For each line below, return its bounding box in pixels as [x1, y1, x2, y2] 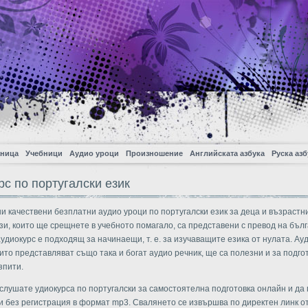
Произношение [126, 149, 183, 157]
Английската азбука [190, 149, 265, 157]
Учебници [25, 149, 63, 157]
